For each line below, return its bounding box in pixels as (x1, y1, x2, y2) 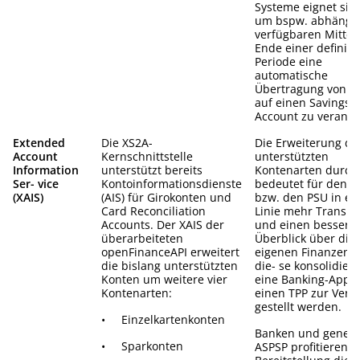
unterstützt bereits (101, 162, 202, 178)
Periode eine (255, 53, 322, 69)
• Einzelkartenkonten (101, 311, 225, 327)
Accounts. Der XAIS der (101, 216, 224, 232)
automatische (255, 67, 328, 83)
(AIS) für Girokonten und (101, 189, 231, 205)
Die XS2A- (101, 134, 153, 150)
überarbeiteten (101, 230, 183, 246)
